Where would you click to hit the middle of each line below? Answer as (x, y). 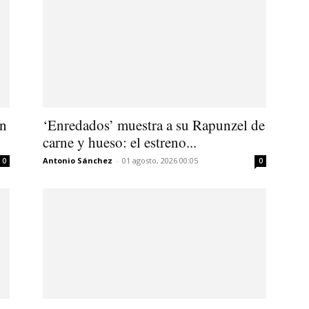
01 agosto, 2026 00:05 (160, 160)
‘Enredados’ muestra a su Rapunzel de (154, 124)
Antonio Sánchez (78, 160)
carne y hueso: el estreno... (120, 142)
